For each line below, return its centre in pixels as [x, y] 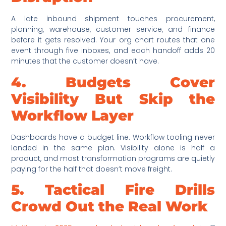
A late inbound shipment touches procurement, [113, 19]
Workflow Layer [73, 115]
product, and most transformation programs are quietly [113, 158]
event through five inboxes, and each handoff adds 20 [113, 51]
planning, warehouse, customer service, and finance [113, 30]
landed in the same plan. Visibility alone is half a [113, 148]
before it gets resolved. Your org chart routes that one [113, 40]
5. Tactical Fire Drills [113, 189]
